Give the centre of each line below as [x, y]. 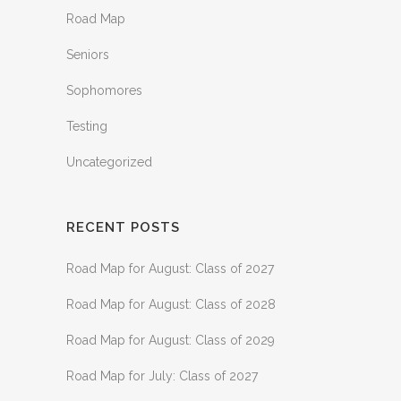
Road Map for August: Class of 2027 [170, 269]
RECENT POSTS [123, 227]
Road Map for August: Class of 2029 [171, 340]
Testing [87, 126]
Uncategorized [109, 162]
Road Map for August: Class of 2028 [171, 304]
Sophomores [104, 90]
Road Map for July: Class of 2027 [162, 376]
